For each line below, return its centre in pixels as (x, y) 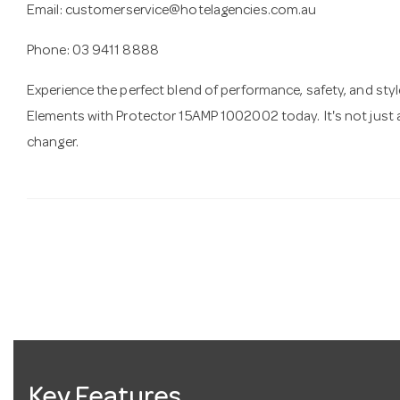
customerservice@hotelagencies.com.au (191, 11)
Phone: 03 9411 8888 (93, 51)
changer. (53, 143)
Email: (46, 11)
